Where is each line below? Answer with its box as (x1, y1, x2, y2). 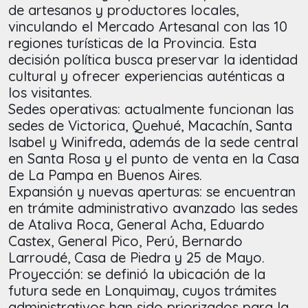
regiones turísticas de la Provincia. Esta (8, 34, 256, 52)
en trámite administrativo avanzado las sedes (8, 199, 298, 217)
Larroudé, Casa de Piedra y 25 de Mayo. (8, 249, 265, 267)
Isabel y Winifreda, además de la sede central (8, 133, 298, 151)
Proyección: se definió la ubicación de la (8, 265, 265, 283)
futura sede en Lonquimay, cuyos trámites (8, 282, 276, 300)
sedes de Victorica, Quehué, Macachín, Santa (8, 117, 292, 135)
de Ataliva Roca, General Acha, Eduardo (8, 216, 265, 234)
